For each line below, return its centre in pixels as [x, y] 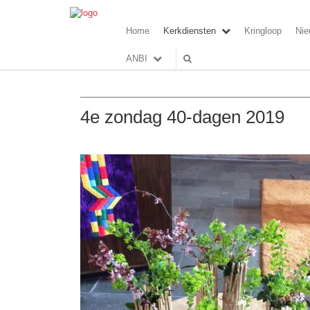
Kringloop [263, 31]
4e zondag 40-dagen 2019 [182, 117]
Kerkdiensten [190, 31]
